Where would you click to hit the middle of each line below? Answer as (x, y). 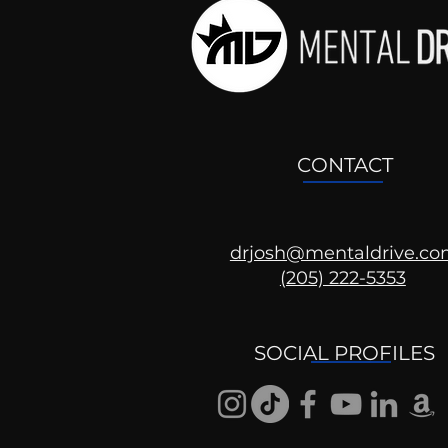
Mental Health (271, 327)
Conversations (272, 347)
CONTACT (344, 164)
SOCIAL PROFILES (345, 352)
